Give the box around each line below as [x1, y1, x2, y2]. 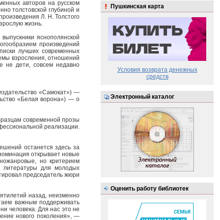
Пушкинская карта [110, 3, 164, 10]
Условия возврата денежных [117, 66, 197, 74]
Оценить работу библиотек [110, 185, 189, 192]
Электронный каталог [110, 93, 174, 100]
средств [146, 73, 168, 81]
